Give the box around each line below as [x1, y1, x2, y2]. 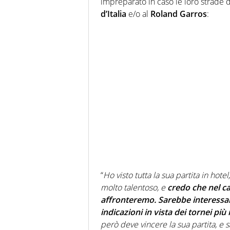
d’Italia [101, 8, 126, 20]
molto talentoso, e [101, 182, 167, 194]
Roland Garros [150, 8, 207, 20]
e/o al [126, 8, 150, 20]
